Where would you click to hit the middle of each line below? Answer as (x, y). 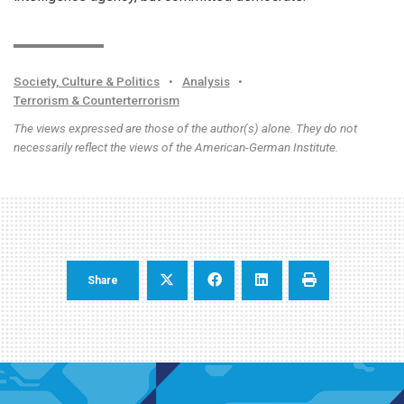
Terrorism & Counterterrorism (96, 100)
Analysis (206, 81)
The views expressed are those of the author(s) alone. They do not (185, 128)
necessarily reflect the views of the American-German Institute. (176, 147)
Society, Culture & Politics (87, 81)
